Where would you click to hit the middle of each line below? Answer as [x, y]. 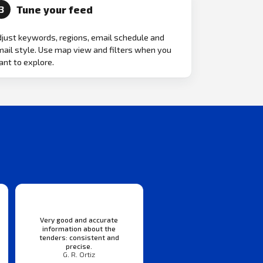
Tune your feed [54, 9]
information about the [79, 229]
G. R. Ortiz [79, 255]
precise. [79, 246]
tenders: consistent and [79, 237]
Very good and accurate [79, 220]
